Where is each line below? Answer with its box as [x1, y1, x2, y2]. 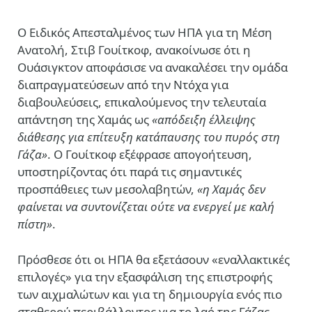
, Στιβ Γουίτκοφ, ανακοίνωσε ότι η [65, 41, 251, 58]
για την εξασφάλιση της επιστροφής [72, 268, 272, 285]
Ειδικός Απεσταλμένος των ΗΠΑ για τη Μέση [29, 24, 272, 40]
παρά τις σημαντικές [130, 163, 242, 180]
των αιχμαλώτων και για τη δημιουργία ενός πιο [17, 286, 282, 302]
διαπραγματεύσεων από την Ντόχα [17, 76, 208, 93]
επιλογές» [17, 268, 72, 285]
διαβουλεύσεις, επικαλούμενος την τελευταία [17, 93, 266, 110]
